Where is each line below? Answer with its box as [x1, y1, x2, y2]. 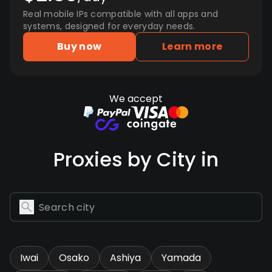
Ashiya [110, 251, 141, 265]
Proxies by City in [53, 146, 219, 173]
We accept [109, 92, 163, 106]
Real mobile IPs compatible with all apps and [23, 8, 219, 20]
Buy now [57, 39, 102, 53]
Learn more [162, 39, 223, 53]
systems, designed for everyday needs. [23, 20, 195, 32]
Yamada [161, 251, 201, 265]
